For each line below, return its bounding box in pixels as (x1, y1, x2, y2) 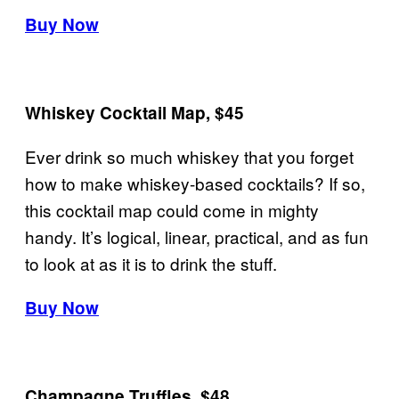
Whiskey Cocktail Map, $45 (25, 100, 244, 125)
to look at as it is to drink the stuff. (25, 250, 277, 275)
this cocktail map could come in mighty (25, 197, 319, 222)
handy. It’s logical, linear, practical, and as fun (25, 224, 369, 248)
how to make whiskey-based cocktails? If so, (25, 170, 365, 195)
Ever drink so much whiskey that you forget (25, 143, 354, 168)
